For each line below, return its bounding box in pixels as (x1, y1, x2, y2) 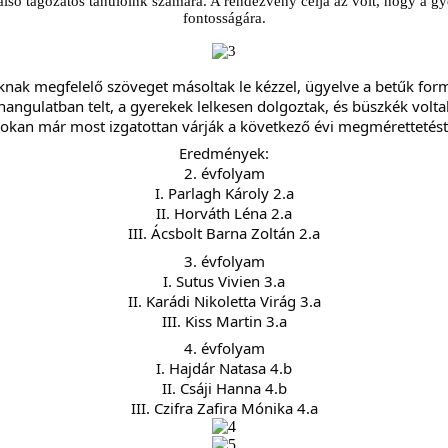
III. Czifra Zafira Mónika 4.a (130, 398, 318, 419)
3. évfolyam (183, 250, 265, 271)
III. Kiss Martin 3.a (161, 310, 287, 331)
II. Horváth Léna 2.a (156, 203, 292, 224)
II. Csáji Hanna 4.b (161, 378, 287, 399)
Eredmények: (179, 143, 269, 164)
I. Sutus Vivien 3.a (163, 270, 285, 291)
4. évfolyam (183, 338, 265, 359)
